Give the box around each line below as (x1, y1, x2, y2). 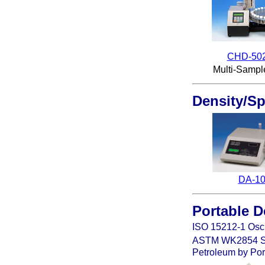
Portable (192, 203, 253, 219)
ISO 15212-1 (192, 222, 248, 232)
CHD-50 (227, 51, 262, 62)
